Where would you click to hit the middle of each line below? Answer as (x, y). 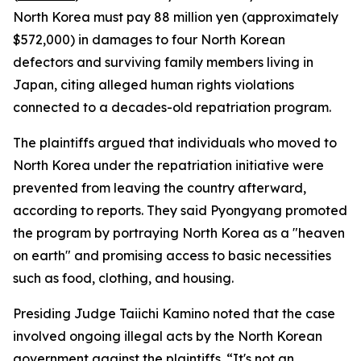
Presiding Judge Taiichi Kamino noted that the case (174, 313)
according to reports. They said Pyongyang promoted (180, 210)
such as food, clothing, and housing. (123, 278)
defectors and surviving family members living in (163, 62)
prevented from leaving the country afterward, (160, 188)
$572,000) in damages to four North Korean (149, 39)
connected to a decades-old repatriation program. (172, 107)
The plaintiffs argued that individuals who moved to (175, 143)
